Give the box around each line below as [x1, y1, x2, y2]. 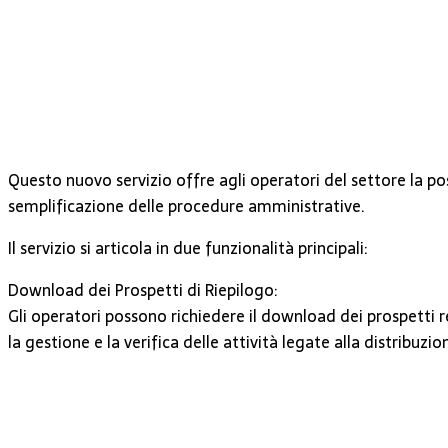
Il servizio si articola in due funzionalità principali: [8, 234, 367, 261]
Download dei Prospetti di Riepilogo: [8, 276, 277, 303]
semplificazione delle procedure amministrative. [8, 192, 365, 219]
